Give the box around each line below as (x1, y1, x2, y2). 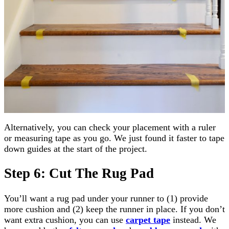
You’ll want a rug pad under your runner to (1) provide (4, 193, 208, 203)
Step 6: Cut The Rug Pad (4, 166, 154, 181)
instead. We (170, 214, 216, 225)
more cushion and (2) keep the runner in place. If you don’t (4, 203, 225, 214)
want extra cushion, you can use (4, 214, 126, 225)
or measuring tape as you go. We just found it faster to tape (4, 132, 224, 143)
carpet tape (126, 214, 170, 225)
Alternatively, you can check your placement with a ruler (4, 122, 216, 132)
